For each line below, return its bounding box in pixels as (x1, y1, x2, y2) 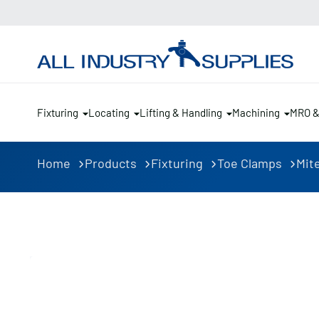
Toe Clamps (217, 155, 282, 171)
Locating (88, 106, 130, 120)
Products (85, 155, 137, 171)
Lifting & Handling (140, 106, 222, 120)
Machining (232, 106, 280, 120)
